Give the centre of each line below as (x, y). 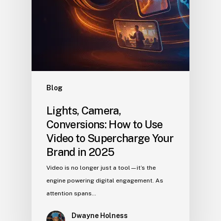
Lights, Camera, (84, 111)
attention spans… (71, 194)
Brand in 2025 (80, 152)
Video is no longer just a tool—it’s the (101, 168)
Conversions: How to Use (105, 125)
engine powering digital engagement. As (105, 181)
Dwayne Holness (100, 216)
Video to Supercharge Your (110, 138)
